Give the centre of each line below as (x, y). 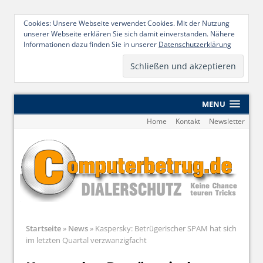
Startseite (43, 228)
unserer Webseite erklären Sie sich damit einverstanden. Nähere (129, 34)
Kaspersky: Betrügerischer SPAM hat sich (165, 228)
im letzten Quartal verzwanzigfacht (86, 240)
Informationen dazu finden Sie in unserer (91, 44)
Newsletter (227, 121)
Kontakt (188, 121)
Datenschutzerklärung (195, 44)
